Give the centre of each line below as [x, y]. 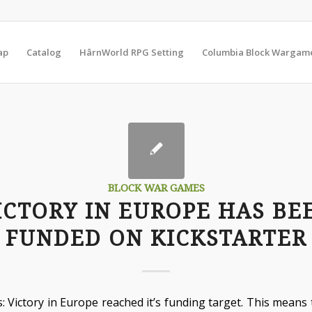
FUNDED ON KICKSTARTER [156, 239]
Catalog [44, 52]
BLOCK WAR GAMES [156, 188]
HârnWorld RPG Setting [132, 52]
